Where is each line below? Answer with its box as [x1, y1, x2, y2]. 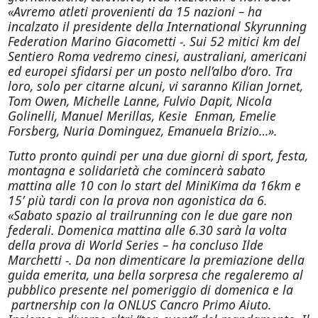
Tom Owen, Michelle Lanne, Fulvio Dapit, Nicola [7, 92, 272, 109]
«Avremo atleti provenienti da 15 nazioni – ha [7, 3, 262, 20]
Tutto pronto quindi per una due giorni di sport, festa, [7, 147, 308, 164]
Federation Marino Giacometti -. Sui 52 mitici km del [7, 33, 300, 50]
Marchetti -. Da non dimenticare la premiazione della [7, 251, 305, 268]
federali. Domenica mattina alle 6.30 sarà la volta [7, 221, 287, 238]
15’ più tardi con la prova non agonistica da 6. [7, 192, 267, 209]
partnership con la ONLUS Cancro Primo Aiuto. [7, 296, 271, 313]
